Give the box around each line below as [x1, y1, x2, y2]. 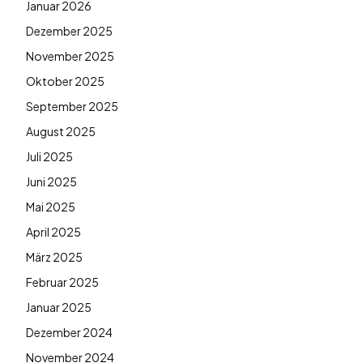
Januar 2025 [26, 299, 92, 314]
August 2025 [26, 123, 96, 139]
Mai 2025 [26, 199, 75, 214]
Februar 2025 [26, 274, 99, 289]
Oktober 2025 [26, 73, 105, 88]
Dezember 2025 [26, 23, 113, 38]
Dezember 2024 [26, 324, 113, 340]
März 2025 [26, 249, 83, 264]
